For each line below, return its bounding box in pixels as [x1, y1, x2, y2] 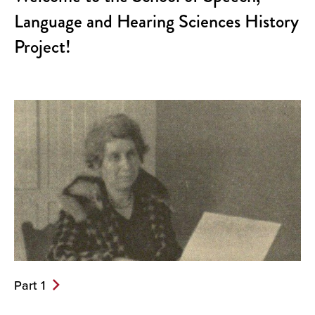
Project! [14, 34, 71, 60]
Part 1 [14, 276, 45, 295]
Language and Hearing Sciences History [14, 8, 299, 34]
